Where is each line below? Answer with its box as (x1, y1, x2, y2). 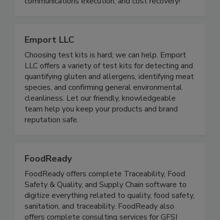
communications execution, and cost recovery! (25, 16, 180, 27)
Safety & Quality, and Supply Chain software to (25, 200, 187, 211)
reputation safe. (25, 135, 79, 146)
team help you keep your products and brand (25, 124, 178, 136)
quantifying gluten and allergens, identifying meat (25, 92, 194, 103)
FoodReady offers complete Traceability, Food (25, 189, 185, 200)
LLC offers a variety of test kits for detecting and (25, 81, 193, 92)
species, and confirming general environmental (25, 103, 182, 114)
